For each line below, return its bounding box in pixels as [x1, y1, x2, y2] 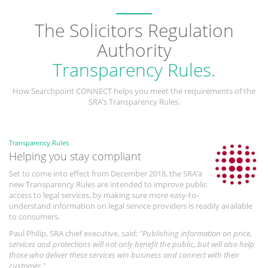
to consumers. [9, 211, 60, 222]
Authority [96, 37, 172, 62]
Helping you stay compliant [9, 148, 141, 163]
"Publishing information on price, [139, 227, 252, 239]
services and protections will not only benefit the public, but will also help [9, 238, 254, 249]
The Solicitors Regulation [34, 17, 234, 42]
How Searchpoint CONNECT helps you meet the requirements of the [13, 85, 255, 96]
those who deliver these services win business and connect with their [9, 249, 239, 260]
